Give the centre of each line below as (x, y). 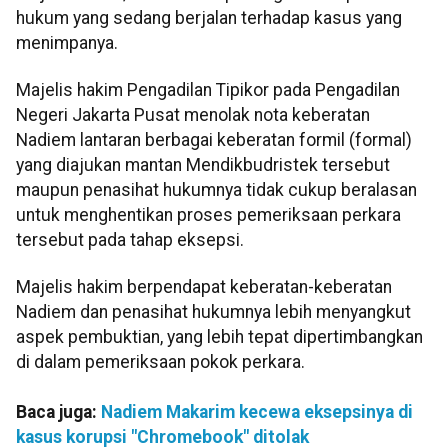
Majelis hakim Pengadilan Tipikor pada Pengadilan (208, 90)
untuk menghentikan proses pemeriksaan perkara (208, 215)
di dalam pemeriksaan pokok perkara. (160, 362)
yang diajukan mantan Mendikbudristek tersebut (203, 165)
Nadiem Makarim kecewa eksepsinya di (257, 412)
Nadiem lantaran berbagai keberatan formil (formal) (214, 140)
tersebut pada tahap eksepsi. (130, 240)
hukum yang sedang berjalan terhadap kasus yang (209, 17)
